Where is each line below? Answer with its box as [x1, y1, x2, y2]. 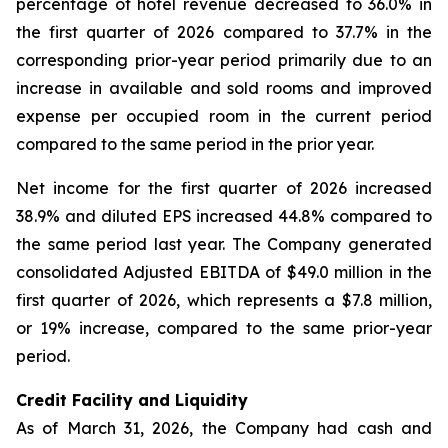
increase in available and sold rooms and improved [16, 78, 432, 98]
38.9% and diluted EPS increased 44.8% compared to [16, 206, 432, 226]
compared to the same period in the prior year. [16, 134, 374, 154]
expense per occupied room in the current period [16, 106, 432, 126]
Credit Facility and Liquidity [16, 390, 248, 410]
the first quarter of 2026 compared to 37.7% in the [16, 22, 432, 42]
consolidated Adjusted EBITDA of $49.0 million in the [16, 262, 432, 282]
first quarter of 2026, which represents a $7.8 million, [16, 290, 432, 310]
